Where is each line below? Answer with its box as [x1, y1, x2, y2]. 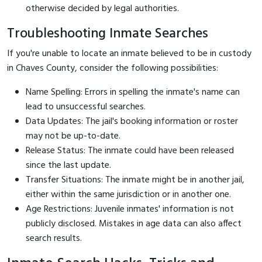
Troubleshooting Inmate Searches [7, 22, 208, 45]
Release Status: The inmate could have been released [26, 143, 234, 158]
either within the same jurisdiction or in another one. [26, 187, 231, 202]
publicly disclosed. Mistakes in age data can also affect [26, 216, 242, 232]
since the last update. [26, 157, 111, 173]
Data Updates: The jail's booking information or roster [26, 113, 238, 129]
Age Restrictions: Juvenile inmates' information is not [26, 201, 234, 217]
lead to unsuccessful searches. [26, 99, 146, 115]
